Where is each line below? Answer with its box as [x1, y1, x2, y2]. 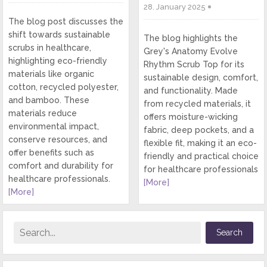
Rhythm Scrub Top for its [143, 60, 244, 70]
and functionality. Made [143, 86, 238, 96]
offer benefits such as [8, 148, 94, 158]
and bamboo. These [8, 95, 89, 105]
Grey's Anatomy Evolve [143, 46, 238, 57]
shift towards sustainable [8, 30, 110, 40]
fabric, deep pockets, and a [143, 125, 254, 135]
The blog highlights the [143, 33, 238, 44]
